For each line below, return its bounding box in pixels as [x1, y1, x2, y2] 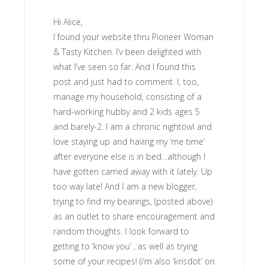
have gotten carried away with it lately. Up [53, 166, 212, 177]
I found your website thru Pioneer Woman [53, 31, 214, 42]
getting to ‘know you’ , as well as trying [53, 240, 197, 252]
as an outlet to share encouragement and [53, 211, 215, 222]
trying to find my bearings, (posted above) [53, 196, 212, 207]
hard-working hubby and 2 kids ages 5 [53, 106, 200, 117]
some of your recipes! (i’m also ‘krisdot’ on [53, 255, 215, 267]
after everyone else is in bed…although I [53, 151, 205, 162]
